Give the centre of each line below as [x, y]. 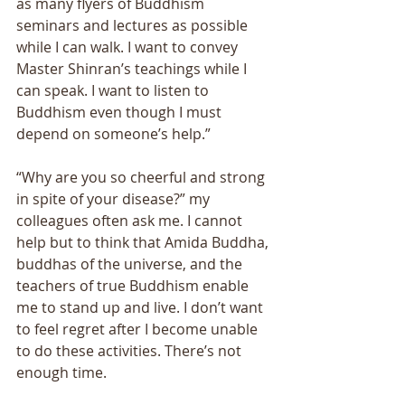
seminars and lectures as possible [134, 25]
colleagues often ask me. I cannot [131, 220]
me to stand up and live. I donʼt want [141, 307]
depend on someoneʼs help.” [115, 133]
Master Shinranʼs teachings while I [133, 68]
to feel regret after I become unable [139, 329]
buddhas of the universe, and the [131, 264]
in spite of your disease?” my [115, 198]
